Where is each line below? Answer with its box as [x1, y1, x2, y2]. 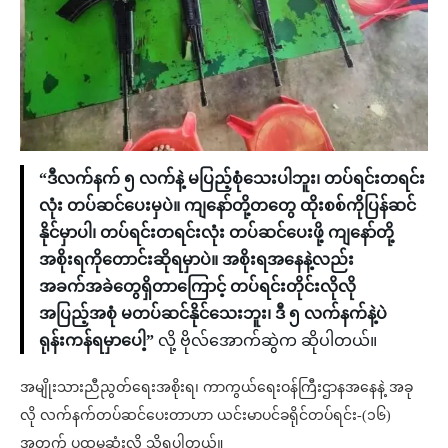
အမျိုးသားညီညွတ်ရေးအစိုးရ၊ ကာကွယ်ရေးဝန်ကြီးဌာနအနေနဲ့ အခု [20, 379, 413, 395]
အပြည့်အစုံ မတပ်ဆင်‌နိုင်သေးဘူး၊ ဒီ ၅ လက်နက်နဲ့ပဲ [39, 304, 387, 322]
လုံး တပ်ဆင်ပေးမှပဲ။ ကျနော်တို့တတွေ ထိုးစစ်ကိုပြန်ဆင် [39, 196, 416, 214]
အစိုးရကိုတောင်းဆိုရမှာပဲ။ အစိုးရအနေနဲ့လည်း [39, 250, 354, 268]
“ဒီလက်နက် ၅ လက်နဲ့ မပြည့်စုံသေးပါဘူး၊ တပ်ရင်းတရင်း [39, 169, 425, 187]
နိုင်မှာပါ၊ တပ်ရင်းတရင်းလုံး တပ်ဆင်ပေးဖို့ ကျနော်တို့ [39, 223, 394, 241]
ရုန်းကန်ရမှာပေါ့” [39, 331, 154, 349]
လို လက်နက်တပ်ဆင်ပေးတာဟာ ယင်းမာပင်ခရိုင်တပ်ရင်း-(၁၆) [20, 407, 391, 423]
